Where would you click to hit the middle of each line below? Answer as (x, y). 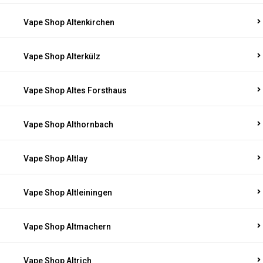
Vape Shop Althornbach (68, 124)
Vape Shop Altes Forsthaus (75, 90)
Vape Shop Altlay (55, 159)
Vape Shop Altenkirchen (69, 22)
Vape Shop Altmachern (67, 227)
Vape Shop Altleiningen (68, 193)
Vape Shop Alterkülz (62, 56)
